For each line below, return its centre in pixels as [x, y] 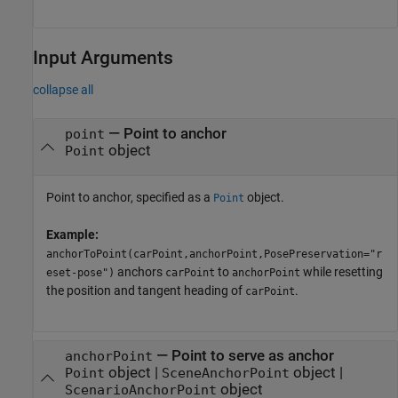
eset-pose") [80, 273]
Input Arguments [103, 57]
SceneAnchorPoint [225, 374]
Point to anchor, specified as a [130, 198]
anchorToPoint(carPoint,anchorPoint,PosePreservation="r [214, 255]
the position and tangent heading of [146, 291]
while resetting [342, 272]
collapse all [63, 90]
